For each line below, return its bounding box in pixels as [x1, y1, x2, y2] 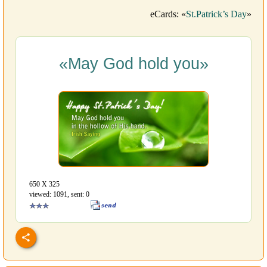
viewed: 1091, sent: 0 [29, 190, 89, 199]
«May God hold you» [58, 55, 209, 73]
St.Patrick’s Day [186, 9, 247, 20]
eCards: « [150, 9, 186, 20]
